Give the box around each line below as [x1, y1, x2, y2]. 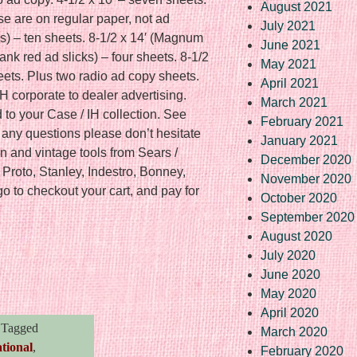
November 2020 [261, 171, 351, 186]
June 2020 [261, 267, 320, 281]
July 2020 [261, 248, 316, 262]
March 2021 [261, 95, 328, 109]
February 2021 [261, 114, 343, 128]
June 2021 [261, 37, 320, 52]
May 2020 [261, 286, 316, 300]
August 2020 [261, 229, 332, 243]
